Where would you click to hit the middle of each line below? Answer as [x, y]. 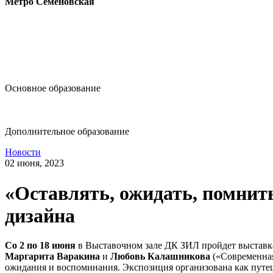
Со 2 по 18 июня [40, 246]
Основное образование [53, 88]
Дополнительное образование [67, 132]
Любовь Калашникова [160, 257]
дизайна [40, 215]
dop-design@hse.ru [58, 110]
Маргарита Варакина [54, 257]
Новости [23, 152]
